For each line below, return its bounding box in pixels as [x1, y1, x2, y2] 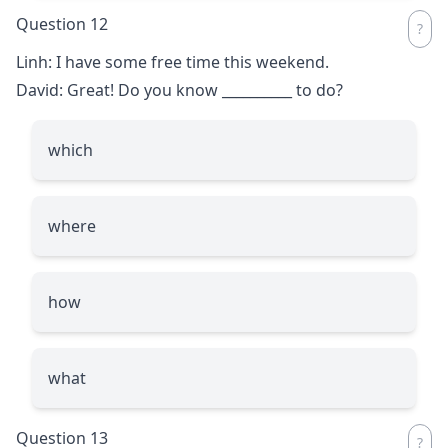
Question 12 [16, 12, 108, 35]
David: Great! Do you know [16, 78, 222, 101]
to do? [292, 78, 343, 101]
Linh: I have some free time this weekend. [16, 50, 329, 73]
